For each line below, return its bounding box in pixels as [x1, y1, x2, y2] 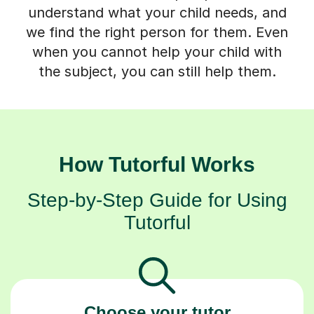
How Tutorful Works [59, 152, 255, 176]
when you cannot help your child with [32, 43, 282, 60]
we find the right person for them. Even [26, 23, 288, 41]
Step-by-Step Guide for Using [27, 189, 287, 211]
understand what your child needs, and [27, 4, 287, 21]
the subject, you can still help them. [38, 62, 276, 80]
